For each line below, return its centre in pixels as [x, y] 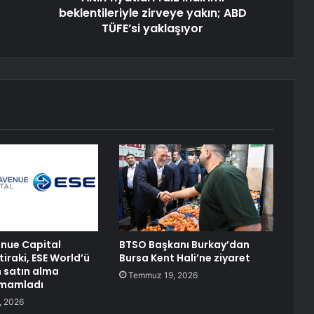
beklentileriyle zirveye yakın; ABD [152, 13]
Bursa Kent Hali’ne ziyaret [184, 258]
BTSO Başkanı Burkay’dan [184, 244]
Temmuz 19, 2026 [163, 275]
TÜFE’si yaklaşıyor [152, 28]
